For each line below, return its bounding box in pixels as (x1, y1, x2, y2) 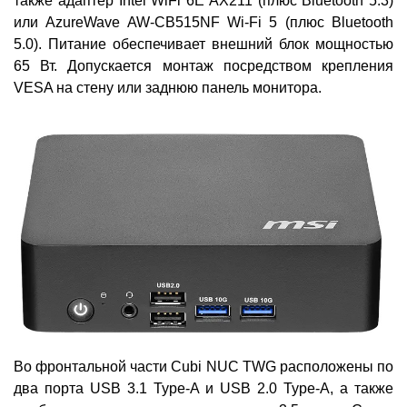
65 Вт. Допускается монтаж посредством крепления (14, 57, 393, 74)
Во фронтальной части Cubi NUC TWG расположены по (14, 359, 393, 375)
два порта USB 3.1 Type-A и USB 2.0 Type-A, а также (14, 381, 393, 397)
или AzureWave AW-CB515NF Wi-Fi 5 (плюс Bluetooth (14, 14, 393, 30)
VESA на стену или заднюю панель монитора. (14, 79, 322, 95)
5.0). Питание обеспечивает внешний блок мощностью (14, 35, 393, 52)
